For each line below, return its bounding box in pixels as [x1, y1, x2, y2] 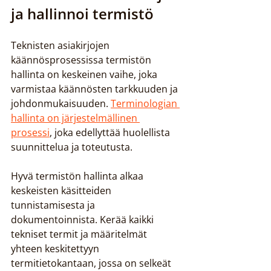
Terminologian [111, 97, 180, 110]
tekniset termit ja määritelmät [11, 227, 149, 241]
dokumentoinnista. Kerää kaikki [11, 213, 156, 226]
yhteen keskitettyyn [11, 242, 102, 255]
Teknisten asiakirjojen [11, 39, 112, 52]
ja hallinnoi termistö [11, 4, 154, 24]
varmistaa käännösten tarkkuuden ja [11, 82, 180, 96]
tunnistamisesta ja [11, 198, 97, 212]
